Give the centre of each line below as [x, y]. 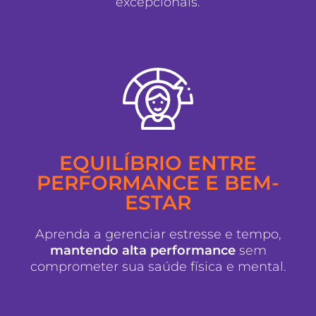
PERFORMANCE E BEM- [158, 182]
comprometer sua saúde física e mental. [158, 266]
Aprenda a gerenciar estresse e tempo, [158, 234]
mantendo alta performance [142, 250]
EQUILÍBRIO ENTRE [158, 163]
